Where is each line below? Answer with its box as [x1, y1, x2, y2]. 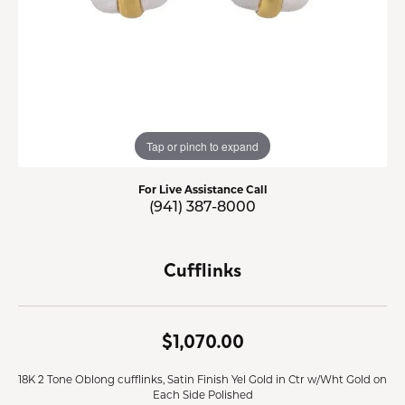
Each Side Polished [152, 388, 253, 401]
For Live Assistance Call [137, 182, 268, 196]
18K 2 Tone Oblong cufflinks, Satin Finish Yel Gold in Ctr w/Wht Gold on [18, 372, 387, 386]
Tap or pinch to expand [146, 137, 259, 154]
